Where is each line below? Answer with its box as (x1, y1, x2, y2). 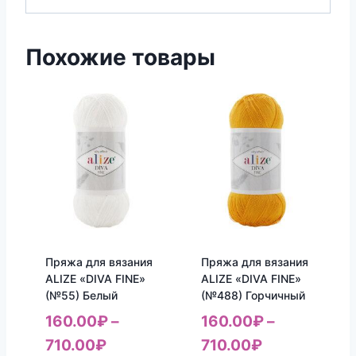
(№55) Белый (44, 288, 118, 302)
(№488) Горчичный (200, 288, 305, 302)
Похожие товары (25, 43, 215, 71)
